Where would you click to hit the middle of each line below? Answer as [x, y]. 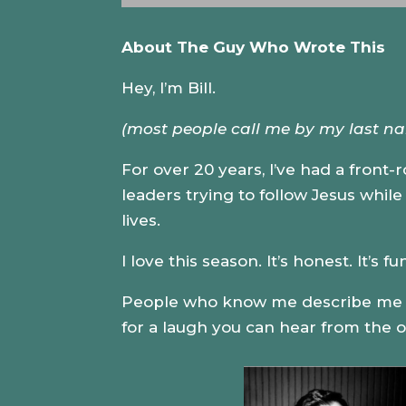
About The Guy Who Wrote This [254, 47]
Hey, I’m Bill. [171, 87]
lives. [144, 220]
